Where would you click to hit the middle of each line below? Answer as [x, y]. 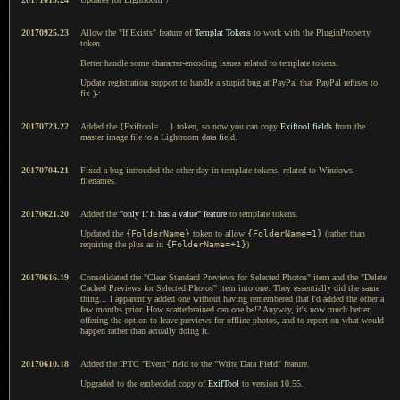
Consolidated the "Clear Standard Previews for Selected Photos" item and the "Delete [233, 277]
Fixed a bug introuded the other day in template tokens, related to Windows [217, 170]
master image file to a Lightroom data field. [159, 137]
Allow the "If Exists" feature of [137, 32]
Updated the [103, 233]
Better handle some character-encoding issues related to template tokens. [209, 62]
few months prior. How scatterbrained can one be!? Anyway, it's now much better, [226, 309]
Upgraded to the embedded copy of [144, 383]
